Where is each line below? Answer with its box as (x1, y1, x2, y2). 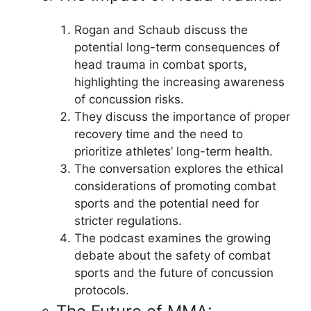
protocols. (74, 283, 129, 297)
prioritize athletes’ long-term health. (74, 144, 273, 158)
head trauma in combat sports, (74, 58, 247, 72)
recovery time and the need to (74, 127, 243, 141)
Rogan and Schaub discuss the (74, 23, 248, 37)
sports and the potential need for (74, 196, 259, 210)
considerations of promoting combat (74, 179, 276, 193)
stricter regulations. (74, 214, 182, 228)
